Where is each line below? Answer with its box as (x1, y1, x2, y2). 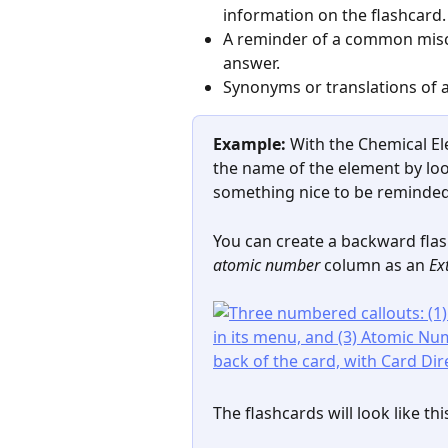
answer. (223, 51, 280, 74)
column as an (320, 253, 429, 276)
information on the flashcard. (223, 3, 446, 26)
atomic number (213, 253, 320, 276)
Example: (213, 133, 286, 156)
